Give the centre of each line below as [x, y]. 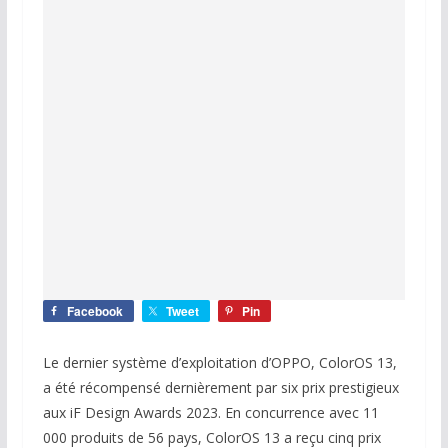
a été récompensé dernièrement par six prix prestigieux [220, 388]
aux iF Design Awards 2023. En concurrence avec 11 [210, 413]
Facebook [94, 311]
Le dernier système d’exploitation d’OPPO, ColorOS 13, [219, 363]
